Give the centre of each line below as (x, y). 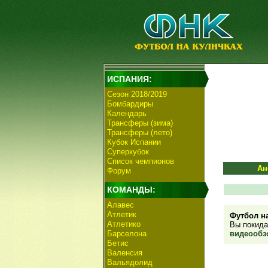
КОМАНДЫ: (131, 190)
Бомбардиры (130, 104)
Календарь (127, 113)
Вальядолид (130, 262)
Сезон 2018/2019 (137, 94)
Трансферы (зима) (140, 123)
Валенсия (125, 253)
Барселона (127, 234)
